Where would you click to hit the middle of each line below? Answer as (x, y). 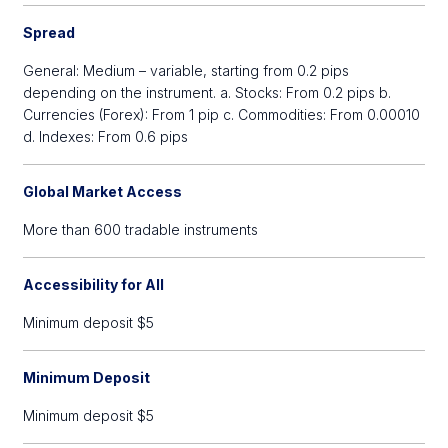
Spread (49, 32)
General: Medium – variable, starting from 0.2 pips (186, 70)
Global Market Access (103, 191)
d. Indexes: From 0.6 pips (106, 136)
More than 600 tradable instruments (141, 229)
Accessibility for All (94, 284)
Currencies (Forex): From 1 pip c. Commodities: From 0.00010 (222, 114)
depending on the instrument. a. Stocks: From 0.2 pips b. (207, 92)
